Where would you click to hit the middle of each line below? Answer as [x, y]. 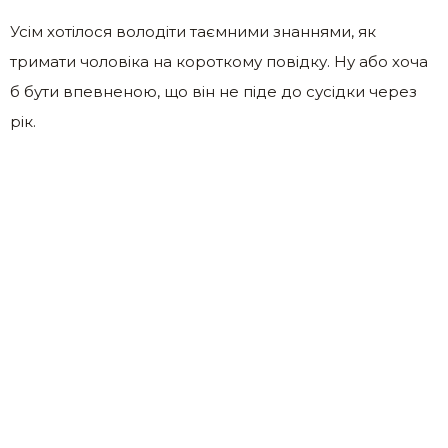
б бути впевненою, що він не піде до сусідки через [213, 92]
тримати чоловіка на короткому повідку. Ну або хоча [219, 62]
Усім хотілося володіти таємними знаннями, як [193, 32]
